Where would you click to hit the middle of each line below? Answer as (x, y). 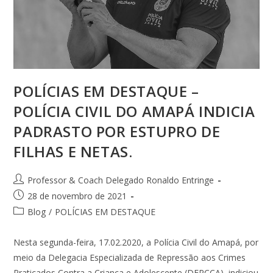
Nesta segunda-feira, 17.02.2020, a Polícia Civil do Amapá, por (136, 242)
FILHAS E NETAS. (73, 151)
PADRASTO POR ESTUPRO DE (117, 131)
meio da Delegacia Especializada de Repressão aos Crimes (130, 257)
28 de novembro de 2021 (77, 196)
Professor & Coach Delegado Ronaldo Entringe (121, 180)
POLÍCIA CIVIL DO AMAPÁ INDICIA (134, 111)
